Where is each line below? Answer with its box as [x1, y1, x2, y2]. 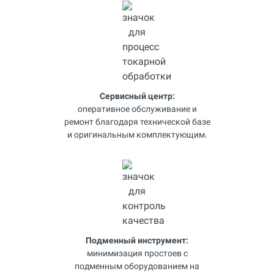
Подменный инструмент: [86, 235, 188, 245]
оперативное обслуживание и [77, 104, 197, 114]
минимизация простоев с [86, 248, 188, 258]
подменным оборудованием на [75, 261, 199, 271]
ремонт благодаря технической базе [64, 117, 210, 127]
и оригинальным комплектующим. [67, 130, 207, 139]
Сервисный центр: [99, 91, 175, 101]
